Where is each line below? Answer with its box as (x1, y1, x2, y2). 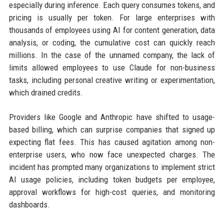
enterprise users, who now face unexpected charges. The (8, 149, 215, 160)
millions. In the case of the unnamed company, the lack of (8, 50, 215, 60)
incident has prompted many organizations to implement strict (8, 162, 215, 172)
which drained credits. (8, 87, 83, 98)
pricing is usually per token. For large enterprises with (8, 12, 215, 23)
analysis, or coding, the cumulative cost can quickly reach (8, 37, 215, 48)
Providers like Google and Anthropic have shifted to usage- (8, 112, 215, 122)
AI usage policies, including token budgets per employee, (8, 174, 215, 185)
